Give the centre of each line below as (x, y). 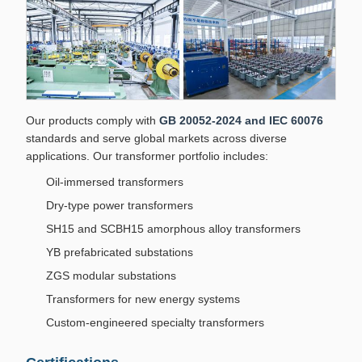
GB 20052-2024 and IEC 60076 (241, 120)
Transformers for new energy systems (143, 299)
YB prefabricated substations (120, 252)
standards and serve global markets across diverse (156, 138)
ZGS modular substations (111, 275)
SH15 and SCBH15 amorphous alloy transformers (173, 228)
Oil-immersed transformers (115, 181)
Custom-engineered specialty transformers (155, 322)
